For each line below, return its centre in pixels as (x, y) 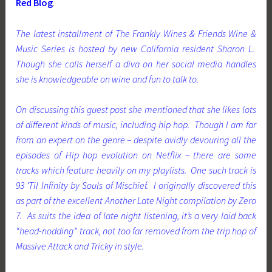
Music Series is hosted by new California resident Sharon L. (136, 48)
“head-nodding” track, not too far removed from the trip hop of (136, 231)
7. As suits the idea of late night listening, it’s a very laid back (136, 216)
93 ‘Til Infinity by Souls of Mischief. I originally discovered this (136, 185)
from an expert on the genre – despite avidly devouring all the (136, 140)
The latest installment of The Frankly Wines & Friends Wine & (136, 33)
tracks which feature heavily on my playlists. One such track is (136, 170)
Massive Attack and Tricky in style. (80, 246)
